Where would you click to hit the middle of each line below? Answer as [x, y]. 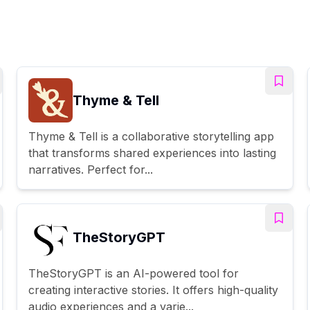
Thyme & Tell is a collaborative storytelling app [151, 136]
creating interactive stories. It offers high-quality [153, 290]
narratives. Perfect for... [91, 169]
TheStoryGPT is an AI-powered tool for [134, 273]
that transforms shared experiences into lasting [152, 153]
